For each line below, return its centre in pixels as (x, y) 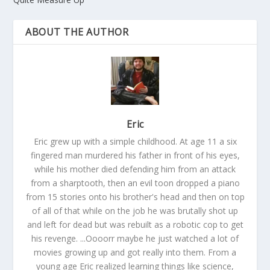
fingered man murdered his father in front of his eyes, (135, 155)
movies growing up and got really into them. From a (135, 253)
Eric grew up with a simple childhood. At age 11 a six (135, 142)
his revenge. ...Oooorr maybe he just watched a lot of (135, 239)
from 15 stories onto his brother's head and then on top (135, 197)
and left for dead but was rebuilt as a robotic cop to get (135, 225)
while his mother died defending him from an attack (135, 169)
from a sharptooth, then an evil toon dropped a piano (135, 183)
